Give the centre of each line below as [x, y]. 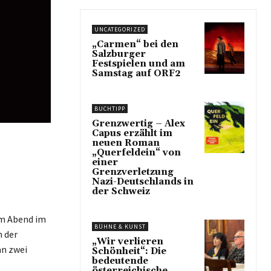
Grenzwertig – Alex [139, 124]
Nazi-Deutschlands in [143, 182]
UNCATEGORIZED [120, 29]
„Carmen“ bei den [135, 44]
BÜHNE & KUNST [120, 227]
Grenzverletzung [133, 172]
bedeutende [120, 261]
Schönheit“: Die [129, 251]
